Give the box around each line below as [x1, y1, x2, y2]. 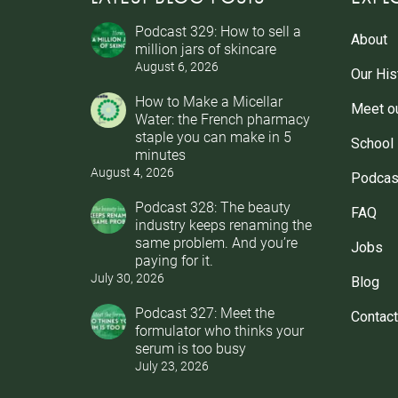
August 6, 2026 [135, 58, 219, 75]
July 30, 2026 [91, 269, 164, 286]
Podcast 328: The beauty [135, 196, 291, 216]
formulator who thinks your [135, 320, 304, 339]
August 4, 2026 [91, 163, 174, 180]
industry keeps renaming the [135, 214, 312, 234]
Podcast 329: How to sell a [135, 20, 301, 40]
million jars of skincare [135, 38, 276, 58]
